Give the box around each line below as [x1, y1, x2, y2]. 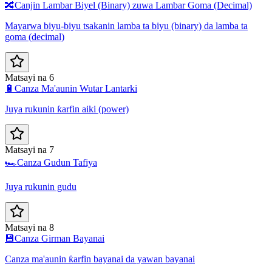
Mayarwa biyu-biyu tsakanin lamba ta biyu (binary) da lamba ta [5, 20, 248, 31]
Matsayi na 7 [5, 144, 54, 155]
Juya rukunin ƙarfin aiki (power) [5, 103, 129, 114]
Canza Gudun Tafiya [17, 157, 97, 168]
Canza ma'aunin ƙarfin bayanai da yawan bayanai [5, 253, 195, 264]
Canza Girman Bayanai [15, 233, 104, 243]
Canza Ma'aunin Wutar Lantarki [15, 83, 137, 93]
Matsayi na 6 [5, 72, 54, 83]
